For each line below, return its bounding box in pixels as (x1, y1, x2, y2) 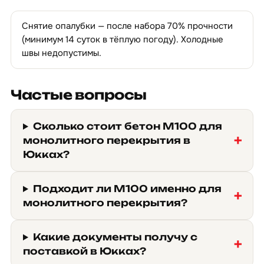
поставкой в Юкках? (23, 245, 146, 257)
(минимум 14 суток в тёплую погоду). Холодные (22, 34, 223, 45)
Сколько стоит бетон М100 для (32, 120, 222, 132)
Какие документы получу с (32, 231, 197, 243)
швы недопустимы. (22, 47, 101, 59)
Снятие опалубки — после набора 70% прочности (22, 20, 233, 32)
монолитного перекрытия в (23, 134, 190, 146)
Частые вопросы (11, 87, 147, 103)
